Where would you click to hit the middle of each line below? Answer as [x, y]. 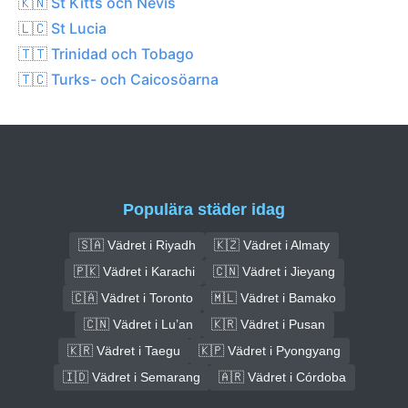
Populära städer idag [204, 209]
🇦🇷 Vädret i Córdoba [282, 377]
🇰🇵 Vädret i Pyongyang [270, 350]
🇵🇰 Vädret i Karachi [134, 271]
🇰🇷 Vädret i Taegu [124, 350]
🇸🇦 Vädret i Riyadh [137, 245]
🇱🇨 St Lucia [62, 28]
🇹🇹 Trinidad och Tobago [106, 53]
